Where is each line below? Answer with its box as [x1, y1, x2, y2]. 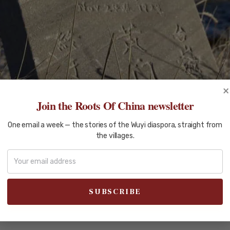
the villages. [95, 131, 135, 140]
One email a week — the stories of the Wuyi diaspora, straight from [8, 120, 222, 129]
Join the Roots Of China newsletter [36, 97, 194, 114]
